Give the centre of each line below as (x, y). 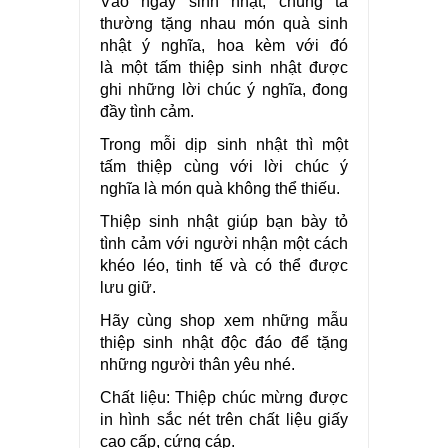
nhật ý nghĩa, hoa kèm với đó (224, 45)
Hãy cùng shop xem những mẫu (224, 320)
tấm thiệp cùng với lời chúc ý (224, 166)
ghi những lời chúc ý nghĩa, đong (224, 89)
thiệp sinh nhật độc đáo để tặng (224, 342)
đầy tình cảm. (147, 111)
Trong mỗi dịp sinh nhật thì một (224, 144)
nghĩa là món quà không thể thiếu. (220, 188)
